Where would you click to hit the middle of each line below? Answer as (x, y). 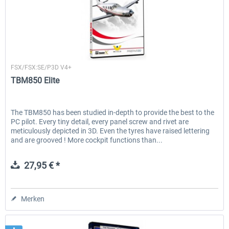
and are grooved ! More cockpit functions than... (87, 140)
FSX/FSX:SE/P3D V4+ (41, 67)
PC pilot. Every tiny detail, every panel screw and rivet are (100, 121)
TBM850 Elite (35, 80)
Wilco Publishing (114, 56)
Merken (33, 199)
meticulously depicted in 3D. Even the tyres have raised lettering (110, 131)
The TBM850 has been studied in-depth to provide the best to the (113, 112)
